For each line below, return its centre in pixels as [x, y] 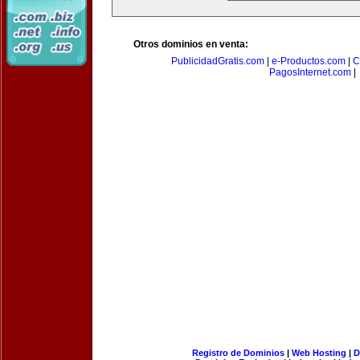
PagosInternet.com [310, 72]
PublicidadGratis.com [218, 61]
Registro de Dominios [238, 353]
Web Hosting [319, 353]
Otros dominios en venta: [191, 44]
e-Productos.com [309, 61]
